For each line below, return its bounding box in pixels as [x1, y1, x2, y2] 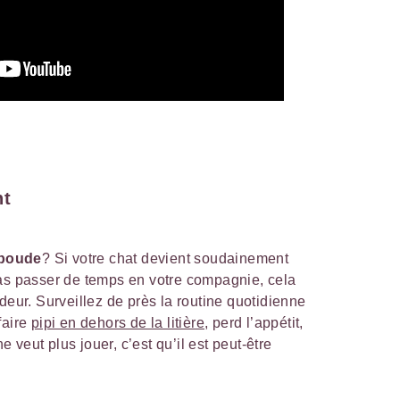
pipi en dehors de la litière [30, 314, 205, 330]
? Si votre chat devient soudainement [41, 250, 289, 266]
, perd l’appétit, [204, 314, 304, 330]
